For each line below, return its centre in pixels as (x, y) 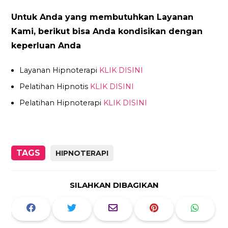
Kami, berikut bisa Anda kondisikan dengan (107, 32)
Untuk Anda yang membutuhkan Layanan (103, 17)
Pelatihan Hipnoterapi (62, 103)
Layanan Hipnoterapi (60, 70)
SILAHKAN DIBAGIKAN (114, 185)
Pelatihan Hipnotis (55, 86)
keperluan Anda (46, 46)
